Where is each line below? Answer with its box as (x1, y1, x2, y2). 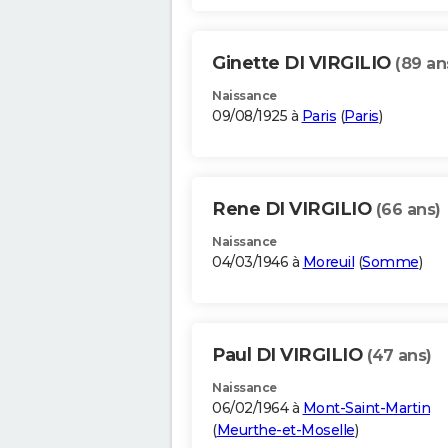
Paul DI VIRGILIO (212, 344, 367, 367)
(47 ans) (366, 346, 432, 366)
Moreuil (302, 253, 354, 272)
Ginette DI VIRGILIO (212, 52, 395, 75)
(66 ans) (375, 200, 441, 220)
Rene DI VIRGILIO (212, 198, 376, 221)
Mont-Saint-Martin (302, 399, 430, 418)
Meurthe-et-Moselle (216, 421, 355, 440)
